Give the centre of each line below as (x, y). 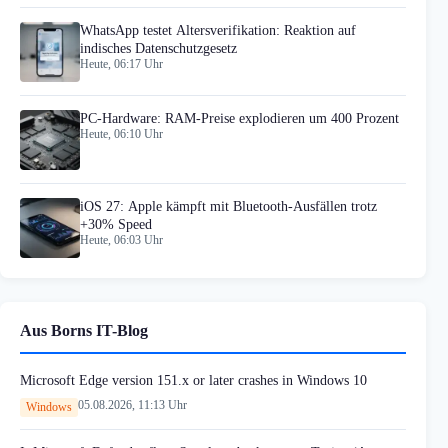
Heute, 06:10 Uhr (121, 133)
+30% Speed (116, 225)
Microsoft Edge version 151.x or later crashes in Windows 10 (193, 380)
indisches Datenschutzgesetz (158, 48)
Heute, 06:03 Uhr (121, 240)
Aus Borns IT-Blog (84, 331)
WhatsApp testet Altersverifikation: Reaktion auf (218, 30)
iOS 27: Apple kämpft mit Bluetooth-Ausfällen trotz (228, 207)
